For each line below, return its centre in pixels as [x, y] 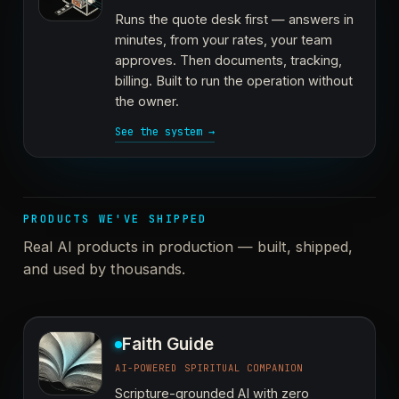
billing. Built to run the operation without [234, 81]
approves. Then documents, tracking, [228, 60]
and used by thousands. [104, 269]
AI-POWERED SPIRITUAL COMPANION [209, 368]
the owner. [147, 101]
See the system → [165, 132]
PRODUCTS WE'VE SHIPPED [115, 219]
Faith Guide [168, 344]
